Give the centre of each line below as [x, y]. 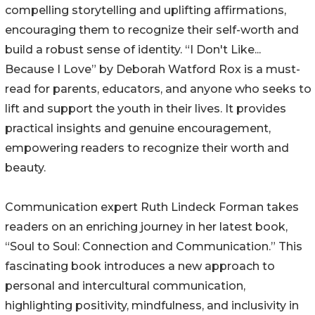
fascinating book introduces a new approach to [140, 266]
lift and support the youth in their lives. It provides [146, 109]
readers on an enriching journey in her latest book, [146, 227]
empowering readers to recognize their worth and [147, 148]
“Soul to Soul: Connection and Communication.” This [154, 247]
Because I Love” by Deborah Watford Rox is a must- [153, 70]
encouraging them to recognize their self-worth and [152, 30]
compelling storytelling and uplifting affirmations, [146, 11]
